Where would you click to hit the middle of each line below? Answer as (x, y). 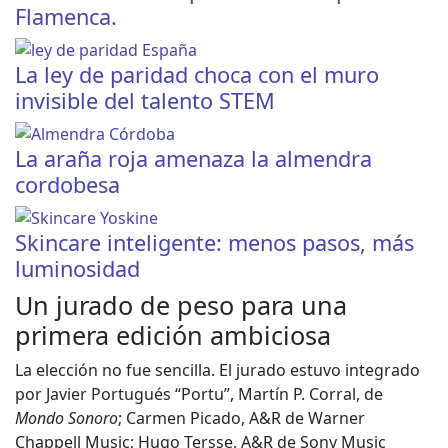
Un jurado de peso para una (181, 304)
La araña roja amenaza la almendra (193, 158)
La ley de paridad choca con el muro (197, 74)
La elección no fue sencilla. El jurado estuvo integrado (217, 369)
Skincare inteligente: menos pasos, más (214, 242)
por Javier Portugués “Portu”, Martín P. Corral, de (199, 393)
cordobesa (67, 184)
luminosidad (77, 268)
